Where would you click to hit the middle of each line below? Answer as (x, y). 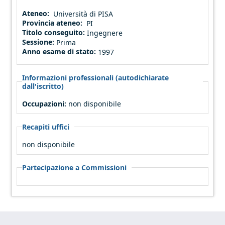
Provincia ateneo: (53, 23)
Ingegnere (105, 33)
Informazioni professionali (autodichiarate (96, 77)
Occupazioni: (45, 103)
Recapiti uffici (46, 127)
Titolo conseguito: (55, 32)
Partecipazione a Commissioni (75, 167)
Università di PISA (83, 14)
